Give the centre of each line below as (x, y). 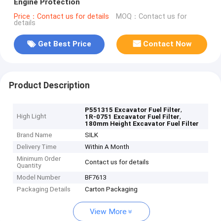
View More (108, 212)
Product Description (49, 85)
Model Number (39, 178)
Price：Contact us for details (61, 16)
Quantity (29, 166)
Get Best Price (64, 44)
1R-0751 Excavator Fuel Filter (132, 117)
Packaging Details (44, 189)
